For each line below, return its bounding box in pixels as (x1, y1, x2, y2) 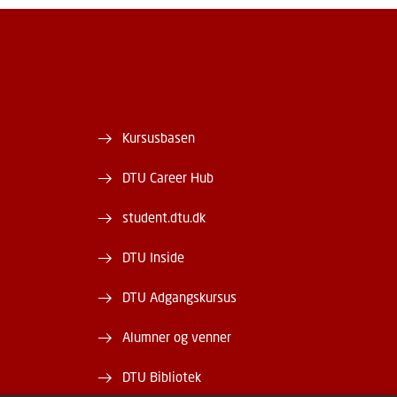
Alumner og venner (122, 328, 232, 345)
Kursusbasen (122, 128, 196, 145)
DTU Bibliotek (122, 368, 202, 385)
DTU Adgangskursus (122, 288, 237, 305)
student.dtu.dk (122, 208, 206, 225)
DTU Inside (122, 248, 185, 265)
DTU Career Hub (122, 168, 214, 185)
